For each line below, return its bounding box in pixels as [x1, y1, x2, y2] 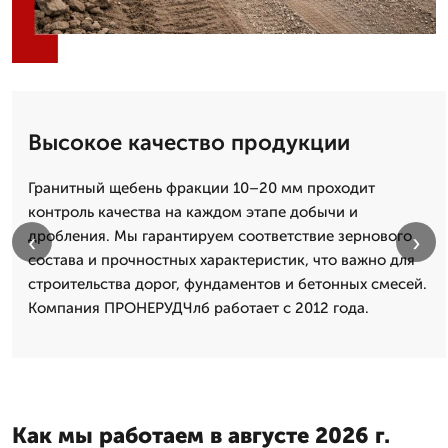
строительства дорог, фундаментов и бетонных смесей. [28, 274, 427, 293]
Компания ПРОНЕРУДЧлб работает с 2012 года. [28, 298, 369, 317]
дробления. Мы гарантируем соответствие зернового [28, 226, 412, 245]
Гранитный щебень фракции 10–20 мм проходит [28, 178, 375, 197]
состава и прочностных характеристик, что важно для [28, 250, 415, 269]
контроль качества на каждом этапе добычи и [28, 202, 358, 221]
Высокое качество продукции [28, 128, 350, 156]
